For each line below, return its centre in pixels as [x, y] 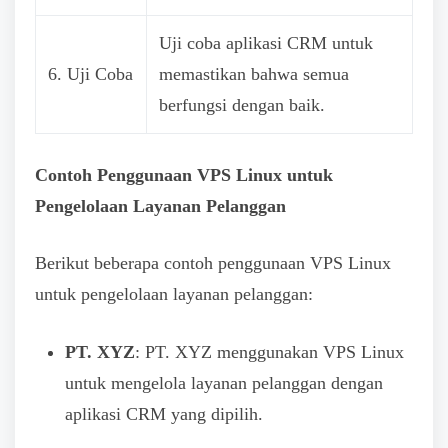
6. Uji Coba [90, 73]
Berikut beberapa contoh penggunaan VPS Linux [213, 263]
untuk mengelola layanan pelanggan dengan [224, 382]
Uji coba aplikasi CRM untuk [266, 42]
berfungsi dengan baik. [242, 104]
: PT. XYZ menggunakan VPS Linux [269, 351]
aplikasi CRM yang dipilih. [164, 413]
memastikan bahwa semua [254, 73]
